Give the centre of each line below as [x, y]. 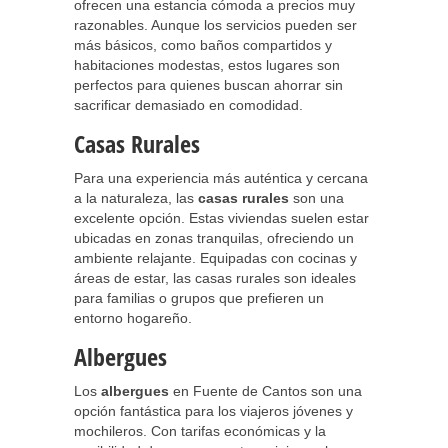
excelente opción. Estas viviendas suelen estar [221, 218]
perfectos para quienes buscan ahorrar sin [208, 85]
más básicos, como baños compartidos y [203, 45]
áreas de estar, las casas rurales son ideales [215, 278]
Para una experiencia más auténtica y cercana [221, 178]
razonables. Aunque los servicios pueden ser [215, 25]
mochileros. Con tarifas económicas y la [200, 431]
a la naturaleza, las [136, 198]
